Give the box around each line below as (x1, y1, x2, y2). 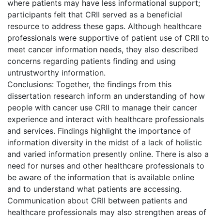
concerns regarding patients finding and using (7, 56, 176, 66)
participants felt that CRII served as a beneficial (7, 9, 182, 19)
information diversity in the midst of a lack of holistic (7, 137, 202, 147)
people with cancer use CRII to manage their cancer (7, 102, 197, 112)
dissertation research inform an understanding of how (7, 91, 205, 101)
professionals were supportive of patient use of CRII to (7, 32, 209, 43)
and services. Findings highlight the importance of (7, 125, 191, 136)
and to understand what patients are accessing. (7, 184, 182, 194)
